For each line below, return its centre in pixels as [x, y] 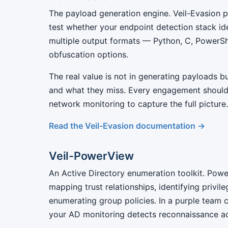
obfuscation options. [89, 54]
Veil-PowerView [91, 156]
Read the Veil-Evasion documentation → [127, 126]
